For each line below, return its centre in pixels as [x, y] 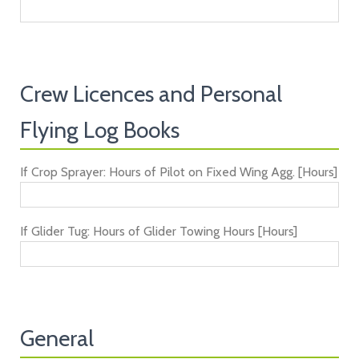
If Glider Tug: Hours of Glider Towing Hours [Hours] [159, 231]
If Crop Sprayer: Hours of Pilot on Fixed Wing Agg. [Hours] [179, 172]
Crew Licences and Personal [151, 94]
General [57, 338]
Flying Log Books [100, 130]
